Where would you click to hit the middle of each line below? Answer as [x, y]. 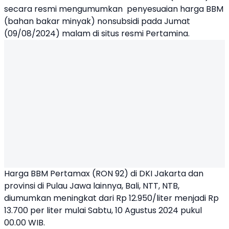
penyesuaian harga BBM [175, 9]
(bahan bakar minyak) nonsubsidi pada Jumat [97, 21]
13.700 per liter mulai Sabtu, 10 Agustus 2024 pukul [103, 210]
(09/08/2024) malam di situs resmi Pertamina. [97, 33]
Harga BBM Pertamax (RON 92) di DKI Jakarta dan [104, 174]
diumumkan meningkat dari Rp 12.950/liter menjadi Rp [111, 198]
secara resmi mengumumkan [65, 9]
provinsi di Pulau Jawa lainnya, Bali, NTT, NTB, [92, 186]
